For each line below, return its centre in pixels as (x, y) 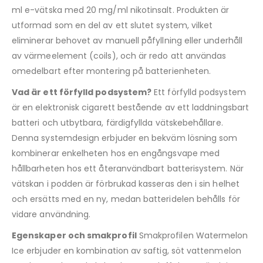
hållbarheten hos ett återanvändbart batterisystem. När (128, 169)
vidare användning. (51, 215)
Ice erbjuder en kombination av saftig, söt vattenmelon (127, 251)
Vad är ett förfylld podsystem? (82, 92)
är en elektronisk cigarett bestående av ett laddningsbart (130, 108)
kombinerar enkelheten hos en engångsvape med (116, 154)
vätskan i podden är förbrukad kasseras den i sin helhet (126, 184)
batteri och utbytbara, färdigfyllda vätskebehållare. (117, 123)
